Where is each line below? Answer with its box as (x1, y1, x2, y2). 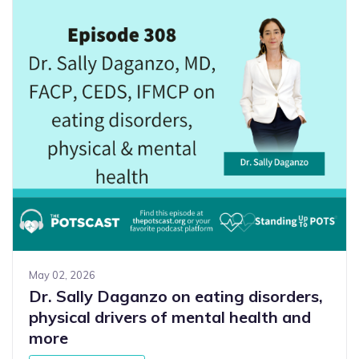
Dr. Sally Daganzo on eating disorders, (29, 286, 323, 307)
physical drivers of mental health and (29, 307, 311, 328)
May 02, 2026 (29, 268, 95, 282)
